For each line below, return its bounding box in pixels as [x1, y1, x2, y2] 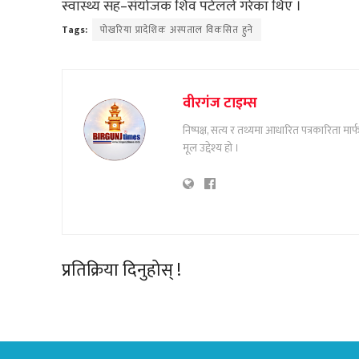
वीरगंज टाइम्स [182, 91, 257, 115]
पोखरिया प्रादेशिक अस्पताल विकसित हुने [99, 21, 253, 38]
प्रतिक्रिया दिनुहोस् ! [61, 255, 181, 285]
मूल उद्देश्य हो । [182, 138, 240, 157]
